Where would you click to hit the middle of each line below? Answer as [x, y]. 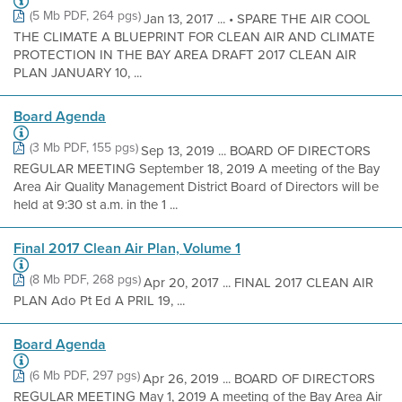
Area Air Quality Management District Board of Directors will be [196, 187]
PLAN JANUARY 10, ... [78, 73]
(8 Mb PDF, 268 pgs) [85, 280]
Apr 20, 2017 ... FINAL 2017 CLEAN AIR [258, 283]
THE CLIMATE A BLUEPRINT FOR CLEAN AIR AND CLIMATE [194, 37]
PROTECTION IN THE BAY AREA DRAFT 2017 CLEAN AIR [185, 55]
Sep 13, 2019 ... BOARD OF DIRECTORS [256, 151]
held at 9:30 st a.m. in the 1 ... [96, 205]
